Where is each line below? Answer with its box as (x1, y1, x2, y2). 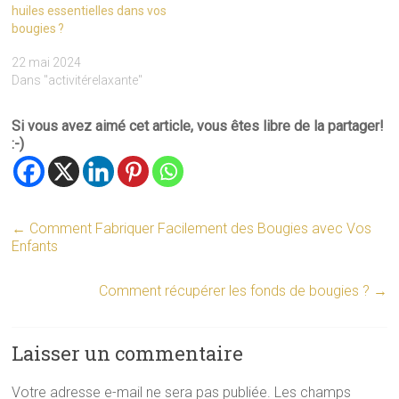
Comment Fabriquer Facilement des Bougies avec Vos (26, 219, 372, 237)
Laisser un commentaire (12, 339, 244, 366)
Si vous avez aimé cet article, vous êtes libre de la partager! (12, 117, 385, 134)
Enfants (12, 237, 59, 255)
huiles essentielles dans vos (12, 3, 167, 18)
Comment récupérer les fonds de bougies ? (98, 281, 373, 299)
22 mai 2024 (12, 54, 82, 69)
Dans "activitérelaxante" (12, 72, 143, 87)
